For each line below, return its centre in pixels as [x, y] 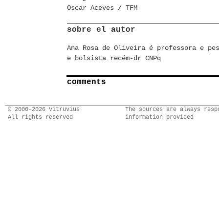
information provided [159, 117]
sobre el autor [101, 30]
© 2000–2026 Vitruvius [44, 109]
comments [87, 82]
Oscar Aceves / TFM [102, 8]
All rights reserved [40, 117]
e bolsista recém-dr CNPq [114, 58]
